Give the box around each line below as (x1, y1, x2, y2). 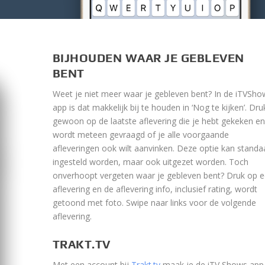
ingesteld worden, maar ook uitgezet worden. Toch (52, 156, 248, 168)
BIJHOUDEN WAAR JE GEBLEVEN (52, 51, 244, 65)
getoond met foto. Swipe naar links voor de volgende (52, 197, 256, 209)
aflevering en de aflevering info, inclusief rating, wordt (52, 183, 257, 195)
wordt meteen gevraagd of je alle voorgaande (52, 129, 229, 141)
